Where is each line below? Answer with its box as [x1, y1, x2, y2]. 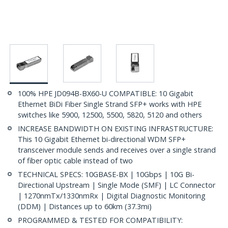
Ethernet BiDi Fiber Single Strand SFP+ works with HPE [18, 99, 202, 109]
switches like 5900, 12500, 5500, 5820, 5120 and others [18, 110, 202, 120]
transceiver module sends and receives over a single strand [18, 145, 216, 155]
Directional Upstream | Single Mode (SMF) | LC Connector [18, 180, 215, 190]
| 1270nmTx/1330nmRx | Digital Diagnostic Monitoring [18, 191, 206, 201]
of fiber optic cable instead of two [18, 156, 133, 166]
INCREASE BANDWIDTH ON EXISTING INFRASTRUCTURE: [18, 124, 213, 134]
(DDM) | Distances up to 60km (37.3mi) [18, 202, 152, 212]
